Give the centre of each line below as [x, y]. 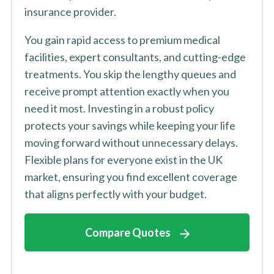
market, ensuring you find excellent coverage [131, 177]
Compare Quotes [128, 232]
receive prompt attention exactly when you [127, 91]
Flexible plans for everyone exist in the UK [123, 160]
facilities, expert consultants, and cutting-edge [135, 57]
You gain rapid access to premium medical [122, 40]
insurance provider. [70, 12]
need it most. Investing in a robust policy [119, 108]
